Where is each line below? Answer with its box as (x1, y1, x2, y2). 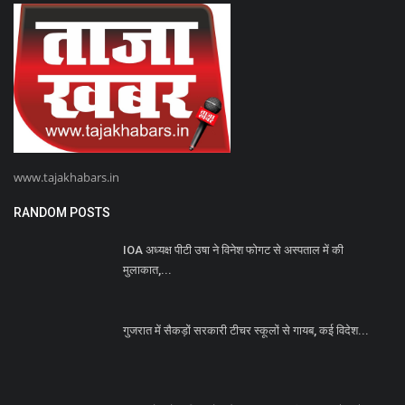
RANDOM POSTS (14, 205, 110, 221)
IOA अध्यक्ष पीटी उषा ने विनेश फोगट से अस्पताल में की (123, 243, 344, 258)
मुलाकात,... (123, 263, 172, 278)
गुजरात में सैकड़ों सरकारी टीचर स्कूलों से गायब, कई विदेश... (123, 324, 369, 338)
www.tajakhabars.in (14, 169, 119, 186)
